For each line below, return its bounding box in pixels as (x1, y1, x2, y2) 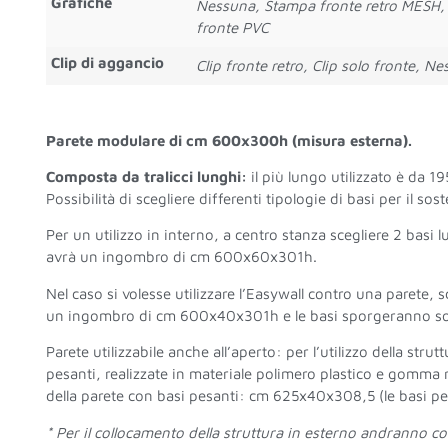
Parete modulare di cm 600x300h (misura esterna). (45, 131, 412, 149)
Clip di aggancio (50, 54, 164, 72)
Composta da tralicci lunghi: (45, 168, 247, 186)
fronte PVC (195, 19, 269, 37)
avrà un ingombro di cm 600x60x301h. (45, 248, 317, 266)
